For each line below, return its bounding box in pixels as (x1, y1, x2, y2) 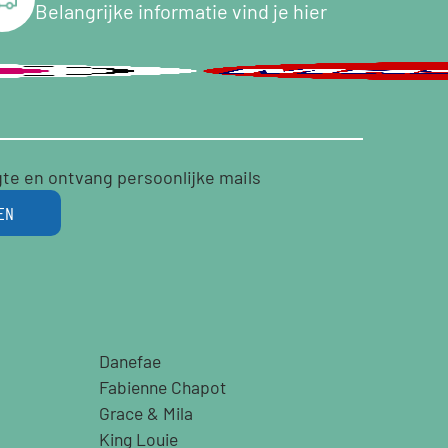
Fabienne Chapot (99, 376, 227, 399)
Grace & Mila (99, 402, 194, 425)
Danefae (99, 350, 162, 373)
